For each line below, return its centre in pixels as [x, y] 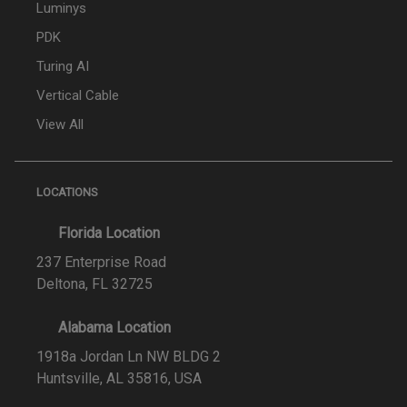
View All [60, 124]
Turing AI [63, 66]
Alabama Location [114, 327]
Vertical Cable [78, 95]
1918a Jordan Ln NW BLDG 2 [129, 356]
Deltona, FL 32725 [94, 283]
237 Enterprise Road [101, 262]
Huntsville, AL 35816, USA [119, 378]
